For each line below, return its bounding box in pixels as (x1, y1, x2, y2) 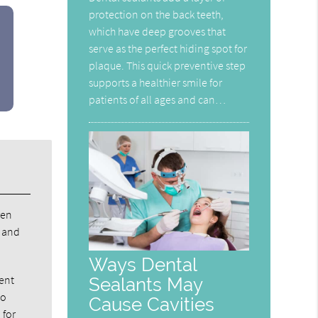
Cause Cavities (89, 292, 215, 315)
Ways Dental (89, 253, 197, 275)
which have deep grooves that (89, 23, 226, 38)
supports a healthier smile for (89, 75, 223, 89)
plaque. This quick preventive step (89, 57, 246, 72)
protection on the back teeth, (89, 6, 224, 21)
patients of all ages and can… (89, 92, 226, 106)
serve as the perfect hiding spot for (89, 40, 248, 55)
